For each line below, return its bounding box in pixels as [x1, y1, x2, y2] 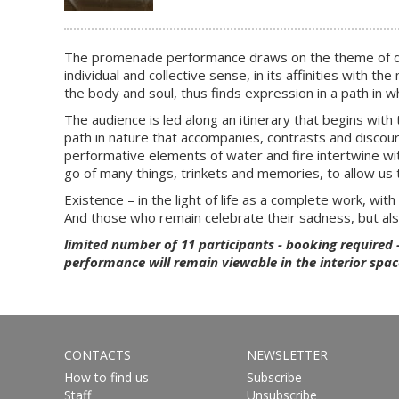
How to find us [64, 369, 149, 386]
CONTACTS [64, 346, 131, 363]
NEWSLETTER [246, 346, 328, 363]
